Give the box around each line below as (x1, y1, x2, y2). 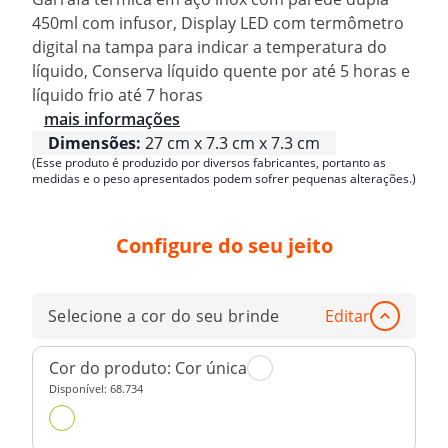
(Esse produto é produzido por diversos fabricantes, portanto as (32, 153, 386, 171)
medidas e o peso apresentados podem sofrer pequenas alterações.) (32, 169, 416, 187)
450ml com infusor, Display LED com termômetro (32, 11, 404, 34)
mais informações (44, 107, 180, 130)
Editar (325, 305, 370, 328)
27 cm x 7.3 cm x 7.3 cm (145, 131, 320, 154)
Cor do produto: (49, 356, 175, 379)
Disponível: (49, 380, 110, 396)
